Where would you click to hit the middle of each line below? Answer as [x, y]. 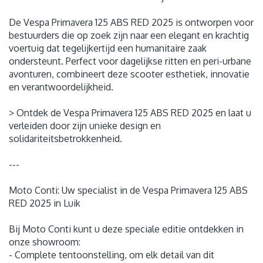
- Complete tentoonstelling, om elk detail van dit [112, 254]
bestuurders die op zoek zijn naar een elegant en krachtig [129, 35]
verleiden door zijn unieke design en [85, 125]
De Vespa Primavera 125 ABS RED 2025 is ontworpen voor [131, 22]
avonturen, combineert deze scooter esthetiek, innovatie [129, 74]
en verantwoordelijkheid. [61, 87]
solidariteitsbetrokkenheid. [65, 138]
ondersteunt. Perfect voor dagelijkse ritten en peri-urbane [130, 61]
